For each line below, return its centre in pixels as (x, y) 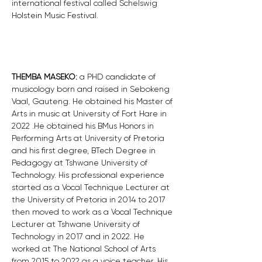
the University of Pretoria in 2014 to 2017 (90, 199)
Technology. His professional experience (89, 175)
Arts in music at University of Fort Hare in (90, 113)
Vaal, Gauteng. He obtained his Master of (93, 101)
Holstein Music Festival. (56, 15)
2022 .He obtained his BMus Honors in (84, 126)
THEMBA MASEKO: (46, 77)
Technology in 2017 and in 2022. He (79, 236)
